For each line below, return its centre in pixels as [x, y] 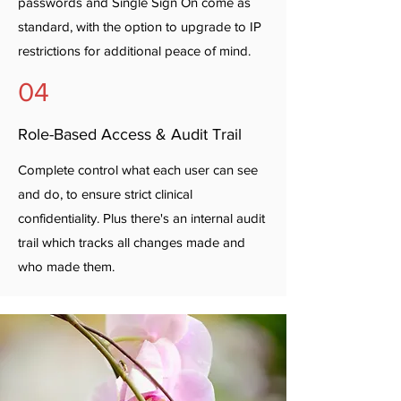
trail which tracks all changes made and [132, 242]
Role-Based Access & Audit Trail [132, 134]
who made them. [66, 266]
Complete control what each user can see [138, 170]
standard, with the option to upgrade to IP [140, 26]
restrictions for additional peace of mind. [136, 51]
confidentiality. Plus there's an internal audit [141, 218]
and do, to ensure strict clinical [105, 194]
